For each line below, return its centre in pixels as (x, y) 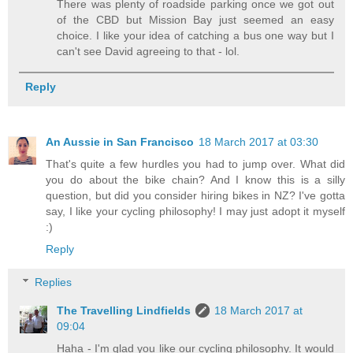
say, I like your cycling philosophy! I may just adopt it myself (195, 212)
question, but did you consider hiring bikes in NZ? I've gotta (195, 196)
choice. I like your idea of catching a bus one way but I (195, 36)
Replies (54, 282)
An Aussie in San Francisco (120, 142)
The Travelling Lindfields (124, 310)
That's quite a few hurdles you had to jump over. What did (195, 164)
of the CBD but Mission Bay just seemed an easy (195, 20)
